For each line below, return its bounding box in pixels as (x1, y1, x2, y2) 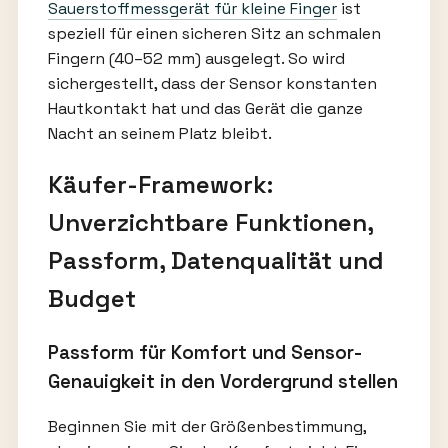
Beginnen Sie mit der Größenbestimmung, (47, 416, 366, 438)
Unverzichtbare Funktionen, (47, 206, 373, 238)
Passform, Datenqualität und (47, 244, 384, 276)
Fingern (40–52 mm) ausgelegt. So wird (47, 47, 345, 69)
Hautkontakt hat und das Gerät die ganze (47, 97, 363, 119)
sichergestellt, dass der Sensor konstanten (47, 72, 377, 94)
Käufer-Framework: (47, 168, 273, 200)
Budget (47, 282, 136, 314)
